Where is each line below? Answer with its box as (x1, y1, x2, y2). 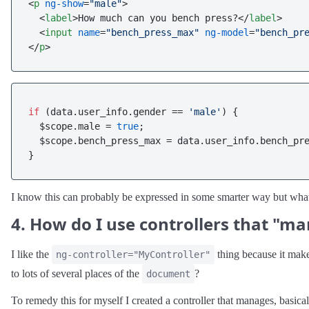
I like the (11, 248, 52, 260)
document (146, 268, 190, 279)
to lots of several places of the (11, 268, 142, 279)
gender (133, 106, 166, 117)
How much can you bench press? (78, 12, 238, 23)
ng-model (205, 27, 249, 38)
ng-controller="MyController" (56, 249, 210, 260)
